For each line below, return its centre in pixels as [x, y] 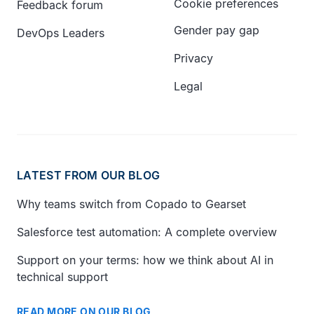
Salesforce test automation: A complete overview [147, 232]
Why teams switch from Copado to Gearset [131, 204]
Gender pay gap [217, 30]
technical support [62, 277]
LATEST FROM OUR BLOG [89, 175]
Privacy [193, 58]
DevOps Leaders [61, 33]
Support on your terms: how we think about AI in [145, 260]
